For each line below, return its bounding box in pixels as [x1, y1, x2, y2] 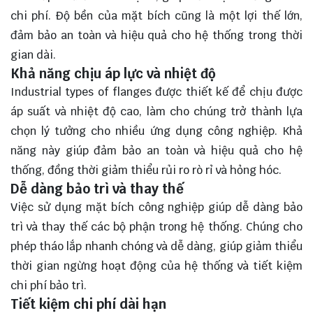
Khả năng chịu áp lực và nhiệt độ [10, 64, 216, 82]
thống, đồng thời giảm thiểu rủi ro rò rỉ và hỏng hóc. [10, 162, 282, 177]
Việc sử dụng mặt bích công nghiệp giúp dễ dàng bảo [10, 199, 303, 214]
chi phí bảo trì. [10, 277, 87, 293]
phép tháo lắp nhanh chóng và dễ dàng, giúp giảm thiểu [10, 238, 303, 254]
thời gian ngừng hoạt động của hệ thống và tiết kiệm [10, 258, 303, 273]
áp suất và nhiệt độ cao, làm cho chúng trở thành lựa [10, 103, 303, 119]
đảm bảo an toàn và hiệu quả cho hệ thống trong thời [10, 27, 303, 43]
